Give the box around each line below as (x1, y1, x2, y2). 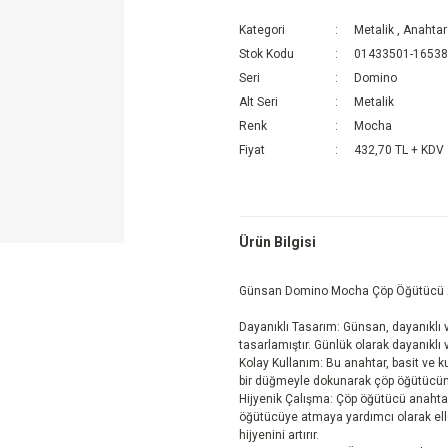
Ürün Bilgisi (239, 233, 316, 250)
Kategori (239, 23, 285, 37)
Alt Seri (239, 95, 278, 109)
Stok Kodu (239, 47, 294, 61)
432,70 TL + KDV (354, 143, 444, 157)
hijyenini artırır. (239, 428, 319, 442)
